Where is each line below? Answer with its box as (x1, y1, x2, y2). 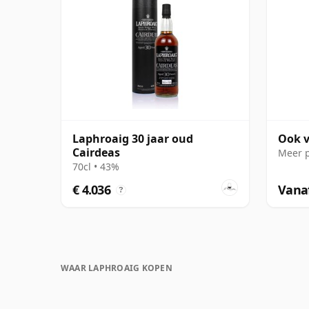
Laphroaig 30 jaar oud (72, 130, 193, 146)
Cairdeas (72, 144, 120, 160)
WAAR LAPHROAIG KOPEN (61, 261, 172, 274)
